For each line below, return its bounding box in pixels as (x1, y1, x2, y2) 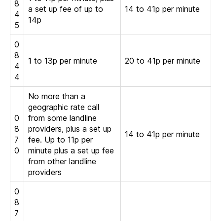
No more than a (28, 91, 85, 101)
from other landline (28, 156, 96, 166)
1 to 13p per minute (28, 55, 97, 66)
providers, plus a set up (28, 123, 111, 134)
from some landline (28, 112, 97, 123)
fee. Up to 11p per (28, 134, 93, 145)
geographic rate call (28, 102, 99, 112)
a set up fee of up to (28, 3, 103, 14)
